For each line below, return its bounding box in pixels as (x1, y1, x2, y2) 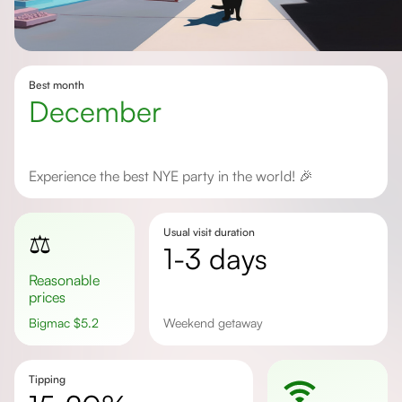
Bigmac (37, 315, 74, 330)
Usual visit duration (162, 225, 255, 239)
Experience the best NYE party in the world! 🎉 (37, 167, 313, 185)
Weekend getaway (174, 315, 263, 330)
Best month (29, 78, 84, 92)
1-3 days (172, 240, 267, 276)
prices (29, 288, 66, 306)
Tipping (29, 372, 66, 386)
